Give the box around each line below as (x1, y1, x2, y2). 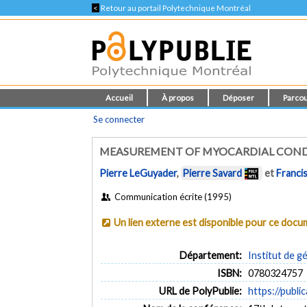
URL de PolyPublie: (158, 284, 242, 297)
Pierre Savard (182, 167, 243, 180)
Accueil (106, 93, 134, 102)
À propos (162, 93, 195, 102)
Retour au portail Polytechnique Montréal (99, 3, 251, 12)
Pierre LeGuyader (99, 167, 177, 180)
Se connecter (93, 114, 145, 125)
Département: (179, 249, 242, 261)
